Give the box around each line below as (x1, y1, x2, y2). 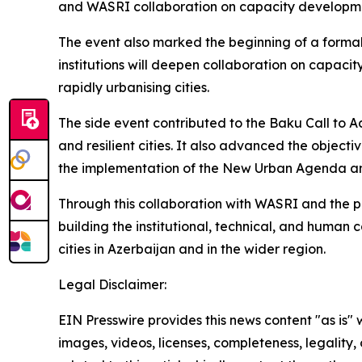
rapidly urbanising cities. (58, 79, 209, 95)
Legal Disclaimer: (58, 276, 166, 293)
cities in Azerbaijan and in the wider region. (58, 241, 326, 257)
